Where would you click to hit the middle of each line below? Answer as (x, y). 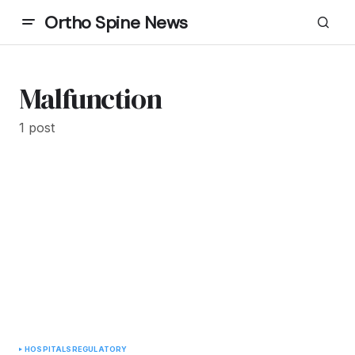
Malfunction (90, 99)
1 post (37, 128)
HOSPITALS (48, 349)
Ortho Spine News (116, 22)
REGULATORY (99, 349)
